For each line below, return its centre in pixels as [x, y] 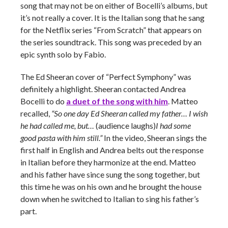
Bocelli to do [43, 101]
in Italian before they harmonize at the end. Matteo [108, 162]
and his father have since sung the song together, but [110, 174]
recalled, [36, 113]
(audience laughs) [125, 125]
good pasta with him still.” [61, 138]
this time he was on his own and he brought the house [111, 187]
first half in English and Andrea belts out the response [112, 150]
